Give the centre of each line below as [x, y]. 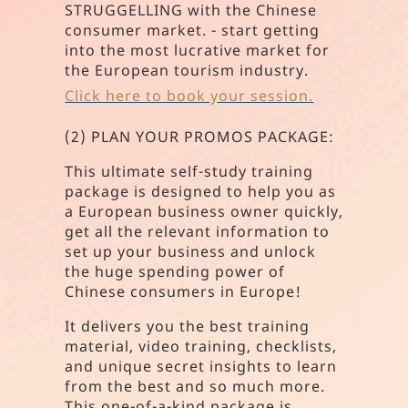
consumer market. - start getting [193, 30]
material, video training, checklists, [201, 346]
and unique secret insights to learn [201, 366]
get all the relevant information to [198, 231]
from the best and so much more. [195, 386]
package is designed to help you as [201, 191]
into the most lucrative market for [198, 50]
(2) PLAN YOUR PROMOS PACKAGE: [202, 137]
